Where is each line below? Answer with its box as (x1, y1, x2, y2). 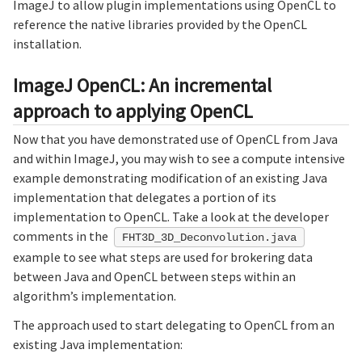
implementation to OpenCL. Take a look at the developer (13, 208, 329, 225)
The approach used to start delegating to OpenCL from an (13, 316, 335, 333)
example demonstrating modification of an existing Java (13, 169, 327, 186)
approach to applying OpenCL (13, 99, 253, 124)
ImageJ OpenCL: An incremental (13, 73, 271, 99)
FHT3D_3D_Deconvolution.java (121, 230, 297, 244)
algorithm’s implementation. (13, 287, 176, 304)
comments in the (13, 227, 111, 244)
